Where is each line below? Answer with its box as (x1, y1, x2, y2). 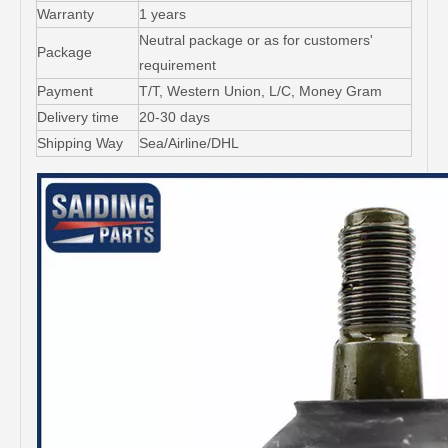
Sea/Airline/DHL (139, 135, 239, 151)
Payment (37, 83, 93, 99)
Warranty (37, 6, 94, 22)
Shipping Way (37, 135, 123, 151)
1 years (139, 6, 186, 22)
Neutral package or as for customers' (139, 32, 373, 48)
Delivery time (37, 109, 119, 125)
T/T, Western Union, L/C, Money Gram (139, 83, 382, 99)
